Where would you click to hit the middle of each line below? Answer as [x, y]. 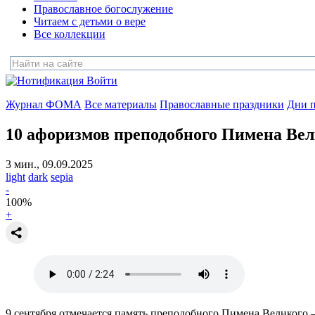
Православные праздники [222, 104]
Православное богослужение [103, 9]
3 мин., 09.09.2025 [49, 164]
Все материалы [121, 104]
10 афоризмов [58, 134]
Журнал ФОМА [44, 104]
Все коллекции [70, 34]
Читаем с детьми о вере [90, 21]
